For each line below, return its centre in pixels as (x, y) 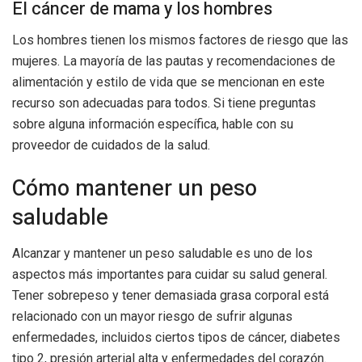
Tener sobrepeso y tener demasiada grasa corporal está (170, 295)
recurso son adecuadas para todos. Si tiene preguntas (164, 103)
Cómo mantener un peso (135, 189)
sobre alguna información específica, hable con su (153, 124)
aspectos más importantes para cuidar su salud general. (170, 274)
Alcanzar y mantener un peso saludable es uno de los (162, 253)
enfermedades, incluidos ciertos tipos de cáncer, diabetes (176, 337)
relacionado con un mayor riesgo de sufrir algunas (152, 316)
